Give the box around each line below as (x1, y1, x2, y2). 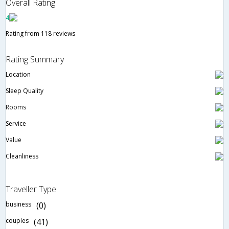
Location (6, 70, 31, 79)
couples (6, 216, 29, 225)
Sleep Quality (6, 86, 43, 96)
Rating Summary (6, 54, 64, 65)
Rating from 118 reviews (6, 29, 75, 38)
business (6, 200, 31, 209)
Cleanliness (6, 152, 38, 161)
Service (6, 119, 26, 128)
